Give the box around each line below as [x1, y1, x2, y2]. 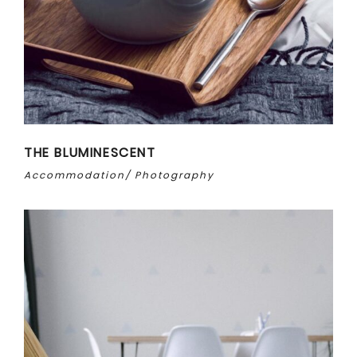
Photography [135, 168, 214, 182]
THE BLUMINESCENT [24, 143, 156, 162]
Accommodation [24, 168, 125, 182]
